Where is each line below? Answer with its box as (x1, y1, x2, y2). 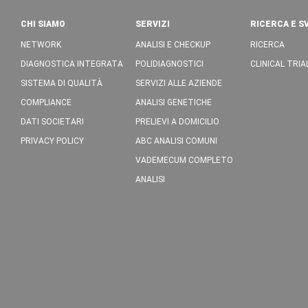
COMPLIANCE (21, 98, 71, 107)
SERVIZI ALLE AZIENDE (135, 78, 223, 88)
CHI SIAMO (21, 19, 65, 29)
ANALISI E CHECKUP (135, 40, 211, 49)
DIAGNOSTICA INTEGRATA (21, 59, 123, 69)
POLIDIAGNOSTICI (135, 59, 204, 69)
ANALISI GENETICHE (135, 98, 212, 107)
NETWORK (21, 40, 61, 49)
